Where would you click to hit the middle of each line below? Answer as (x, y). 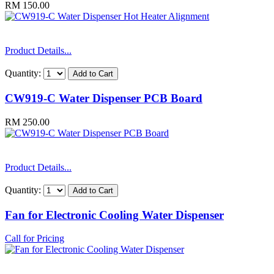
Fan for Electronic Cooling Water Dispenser (114, 215)
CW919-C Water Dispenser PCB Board (104, 98)
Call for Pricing (35, 239)
